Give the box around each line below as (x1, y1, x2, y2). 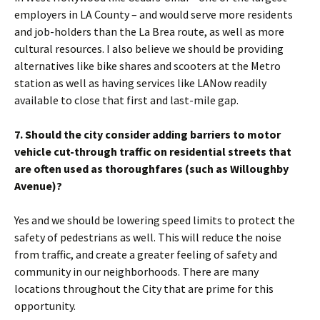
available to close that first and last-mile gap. (14, 93, 239, 107)
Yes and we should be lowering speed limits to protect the (14, 213, 295, 227)
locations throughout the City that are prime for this (14, 281, 274, 296)
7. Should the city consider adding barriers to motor (14, 127, 281, 141)
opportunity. (14, 299, 76, 313)
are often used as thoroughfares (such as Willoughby (14, 161, 289, 176)
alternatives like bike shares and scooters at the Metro (14, 59, 281, 73)
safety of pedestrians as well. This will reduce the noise (14, 230, 281, 244)
